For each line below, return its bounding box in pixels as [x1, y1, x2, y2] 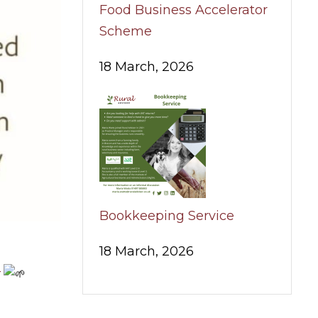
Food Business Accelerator [99, 2, 268, 18]
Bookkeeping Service [99, 208, 234, 224]
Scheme [99, 23, 152, 40]
